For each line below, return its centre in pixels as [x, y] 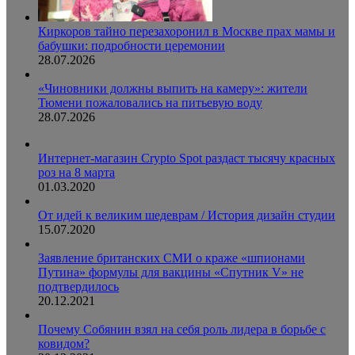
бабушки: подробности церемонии [132, 46]
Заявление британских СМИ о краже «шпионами [172, 258]
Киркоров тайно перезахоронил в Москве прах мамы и [187, 32]
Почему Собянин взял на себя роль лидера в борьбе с [182, 330]
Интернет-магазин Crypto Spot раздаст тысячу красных [187, 158]
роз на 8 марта [76, 173]
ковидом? [64, 344]
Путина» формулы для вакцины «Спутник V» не [171, 273]
